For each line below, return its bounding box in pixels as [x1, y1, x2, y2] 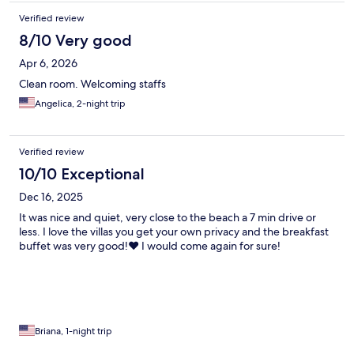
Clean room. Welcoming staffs [19, 76, 166, 91]
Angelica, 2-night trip [35, 96, 126, 110]
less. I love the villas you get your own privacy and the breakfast [19, 224, 329, 239]
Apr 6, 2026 [19, 55, 77, 70]
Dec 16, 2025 [19, 189, 83, 204]
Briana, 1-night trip [35, 324, 112, 337]
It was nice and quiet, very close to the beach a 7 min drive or [19, 209, 316, 224]
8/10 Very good [19, 30, 132, 50]
